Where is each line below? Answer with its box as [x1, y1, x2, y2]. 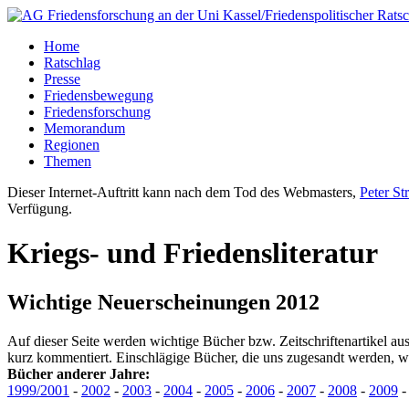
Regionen [44, 137, 100, 152]
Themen [44, 153, 91, 169]
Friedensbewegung [44, 88, 153, 103]
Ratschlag [44, 55, 100, 70]
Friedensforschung [44, 104, 151, 120]
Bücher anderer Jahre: [7, 365, 150, 382]
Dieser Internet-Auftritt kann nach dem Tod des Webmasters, [7, 184, 360, 200]
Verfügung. [7, 201, 72, 216]
